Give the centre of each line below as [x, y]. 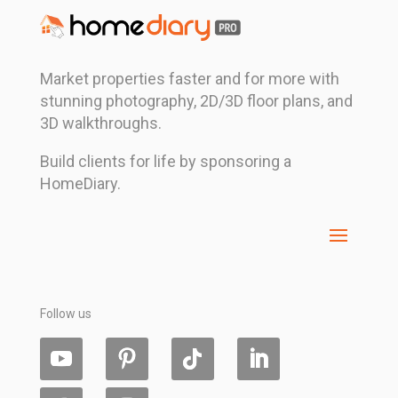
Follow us [65, 313]
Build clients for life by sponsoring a [165, 161]
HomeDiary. [80, 183]
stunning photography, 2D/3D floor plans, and [196, 100]
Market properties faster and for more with [189, 78]
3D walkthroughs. [100, 123]
